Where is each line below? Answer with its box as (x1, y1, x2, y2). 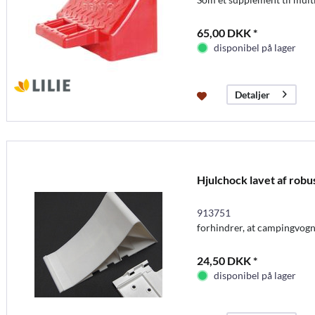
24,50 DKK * (196, 253, 257, 267)
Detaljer (234, 89, 270, 101)
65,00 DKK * (196, 25, 257, 39)
